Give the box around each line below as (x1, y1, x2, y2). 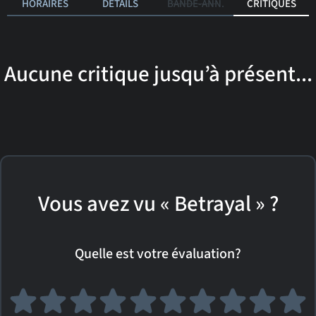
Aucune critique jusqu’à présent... (4, 59, 312, 90)
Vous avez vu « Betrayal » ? (37, 189, 279, 220)
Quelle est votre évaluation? (75, 243, 241, 265)
